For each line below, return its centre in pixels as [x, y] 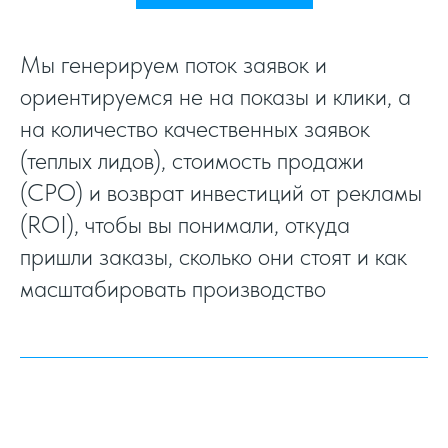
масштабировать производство [173, 288]
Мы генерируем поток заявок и [173, 64]
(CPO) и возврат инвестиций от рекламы [221, 192]
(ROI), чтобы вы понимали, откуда [185, 224]
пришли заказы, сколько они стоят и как [213, 256]
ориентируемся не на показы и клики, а [215, 96]
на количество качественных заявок [195, 128]
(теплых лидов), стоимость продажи [192, 160]
